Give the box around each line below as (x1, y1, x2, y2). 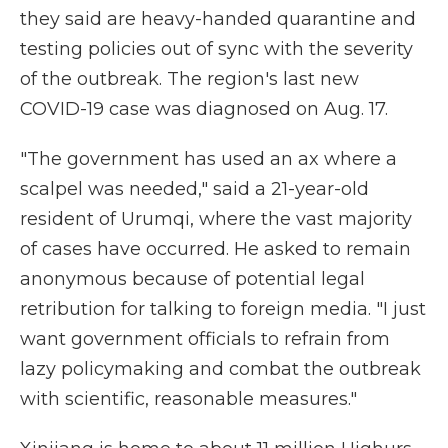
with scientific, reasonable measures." (20, 388, 357, 410)
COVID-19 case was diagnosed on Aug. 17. (20, 98, 388, 120)
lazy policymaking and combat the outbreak (20, 358, 421, 380)
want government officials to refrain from (20, 328, 390, 350)
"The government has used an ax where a (20, 148, 397, 170)
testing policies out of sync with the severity (20, 38, 413, 60)
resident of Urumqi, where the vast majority (20, 208, 412, 230)
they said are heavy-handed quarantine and (20, 8, 416, 30)
